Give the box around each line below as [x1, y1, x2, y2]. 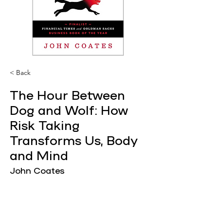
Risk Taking [10, 120, 80, 132]
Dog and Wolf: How [10, 105, 128, 117]
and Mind [10, 150, 68, 162]
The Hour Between [10, 90, 125, 102]
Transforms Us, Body [10, 135, 138, 147]
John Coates [10, 167, 65, 175]
